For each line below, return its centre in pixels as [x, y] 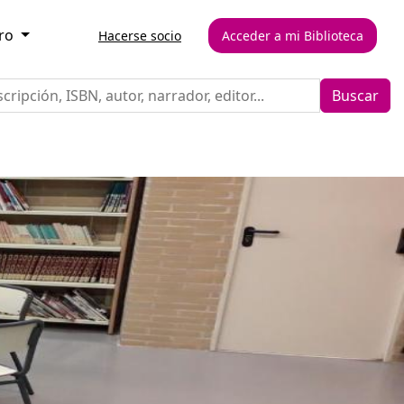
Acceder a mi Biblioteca [293, 36]
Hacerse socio [140, 36]
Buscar [355, 96]
